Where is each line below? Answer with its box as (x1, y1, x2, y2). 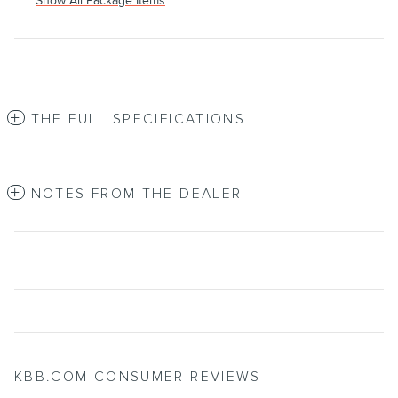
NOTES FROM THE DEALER (30, 185, 243, 203)
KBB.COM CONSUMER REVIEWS (14, 368, 261, 386)
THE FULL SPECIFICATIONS (30, 110, 246, 128)
